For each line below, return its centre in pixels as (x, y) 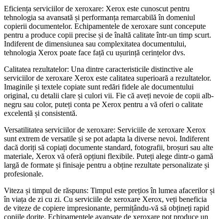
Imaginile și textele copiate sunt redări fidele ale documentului (99, 87)
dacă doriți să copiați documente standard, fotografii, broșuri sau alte (109, 147)
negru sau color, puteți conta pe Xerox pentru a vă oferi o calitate (103, 104)
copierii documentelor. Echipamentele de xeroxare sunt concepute (105, 26)
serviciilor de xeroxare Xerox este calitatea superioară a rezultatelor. (108, 78)
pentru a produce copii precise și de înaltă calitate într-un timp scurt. (108, 35)
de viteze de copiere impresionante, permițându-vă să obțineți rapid (107, 208)
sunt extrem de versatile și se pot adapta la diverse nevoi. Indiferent (107, 138)
